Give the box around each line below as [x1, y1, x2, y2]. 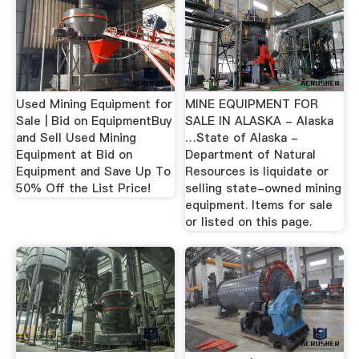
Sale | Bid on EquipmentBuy [15, 113, 171, 130]
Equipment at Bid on [15, 147, 132, 163]
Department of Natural [185, 147, 317, 163]
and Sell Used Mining [15, 130, 136, 147]
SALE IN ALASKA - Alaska [185, 113, 334, 130]
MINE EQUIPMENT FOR [185, 96, 319, 113]
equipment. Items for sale [185, 197, 333, 214]
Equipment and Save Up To [15, 163, 171, 180]
